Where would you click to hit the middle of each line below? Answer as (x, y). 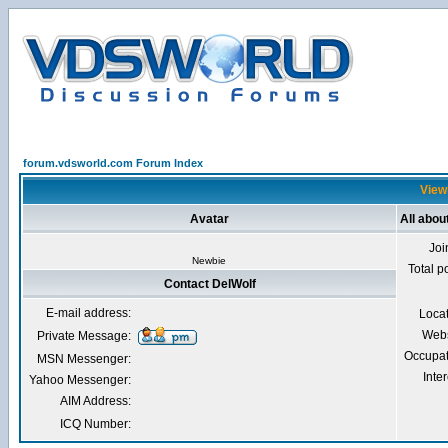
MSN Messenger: (84, 359)
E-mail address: (88, 313)
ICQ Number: (95, 424)
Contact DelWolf (209, 284)
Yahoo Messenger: (80, 380)
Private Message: (84, 336)
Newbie (209, 260)
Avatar (209, 219)
